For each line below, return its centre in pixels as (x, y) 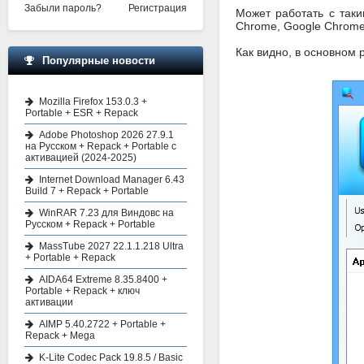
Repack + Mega (60, 336)
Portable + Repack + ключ (82, 291)
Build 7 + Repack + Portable (87, 191)
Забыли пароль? (63, 8)
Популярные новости (99, 61)
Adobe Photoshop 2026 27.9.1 (106, 135)
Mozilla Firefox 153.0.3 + (93, 102)
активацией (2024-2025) (81, 158)
